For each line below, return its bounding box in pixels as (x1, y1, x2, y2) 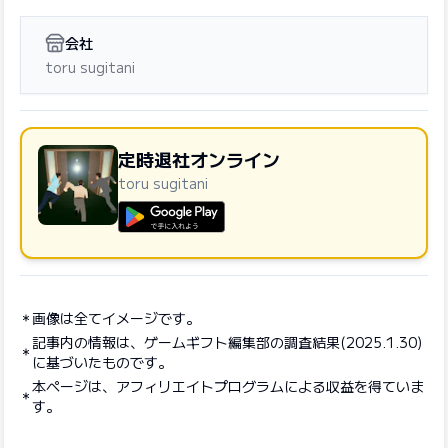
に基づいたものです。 (32, 351, 172, 372)
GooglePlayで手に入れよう (117, 231, 318, 256)
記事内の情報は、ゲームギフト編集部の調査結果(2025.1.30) (32, 331, 422, 352)
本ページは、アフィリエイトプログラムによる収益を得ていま (32, 375, 424, 396)
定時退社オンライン (118, 145, 280, 172)
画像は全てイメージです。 (32, 307, 200, 328)
